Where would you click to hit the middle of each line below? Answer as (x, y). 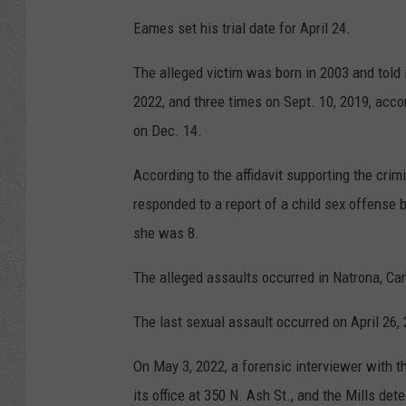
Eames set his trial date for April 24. (242, 28)
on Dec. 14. (168, 130)
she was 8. (166, 232)
